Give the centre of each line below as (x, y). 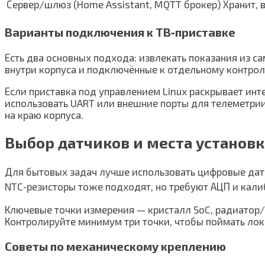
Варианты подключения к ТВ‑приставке (120, 32)
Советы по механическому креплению (115, 246)
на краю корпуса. (44, 115)
